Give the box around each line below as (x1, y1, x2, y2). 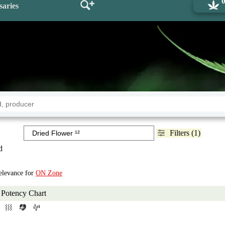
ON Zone (36, 169, 62, 177)
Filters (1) (169, 129, 200, 137)
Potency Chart (1, 189, 46, 197)
